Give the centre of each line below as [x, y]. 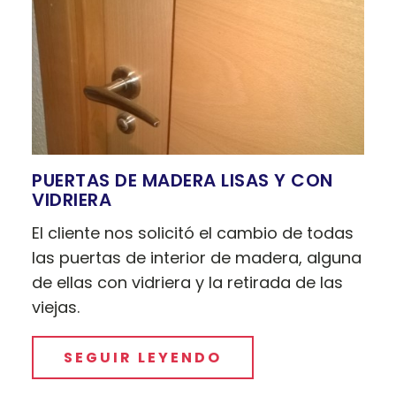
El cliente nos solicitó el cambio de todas [193, 233]
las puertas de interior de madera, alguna [197, 258]
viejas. [56, 308]
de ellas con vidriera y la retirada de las [188, 283]
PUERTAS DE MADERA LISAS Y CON [183, 181]
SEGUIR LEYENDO [143, 358]
